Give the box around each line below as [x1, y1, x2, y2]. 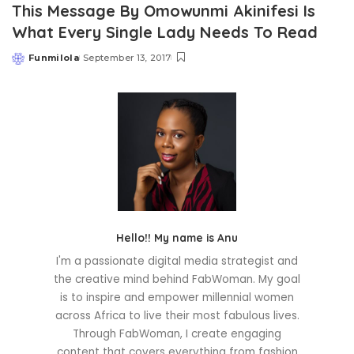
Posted [11, 58, 49, 70]
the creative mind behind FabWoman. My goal [54, 271, 300, 287]
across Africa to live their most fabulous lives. [55, 307, 299, 323]
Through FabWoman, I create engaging [73, 326, 281, 341]
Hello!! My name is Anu [116, 230, 238, 244]
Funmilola [28, 51, 80, 63]
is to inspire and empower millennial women [60, 289, 294, 305]
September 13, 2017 [83, 51, 171, 63]
